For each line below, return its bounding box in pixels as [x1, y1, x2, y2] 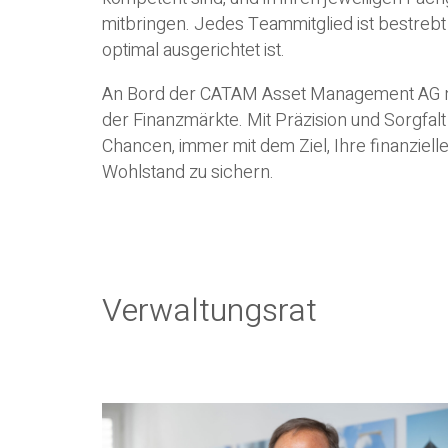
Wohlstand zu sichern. [102, 158, 274, 186]
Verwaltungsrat [102, 286, 317, 334]
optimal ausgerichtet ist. [102, 36, 285, 64]
